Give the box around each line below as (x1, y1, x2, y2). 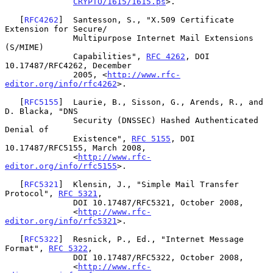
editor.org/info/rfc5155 (5, 161, 117, 171)
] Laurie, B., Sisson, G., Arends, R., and (58, 97, 263, 107)
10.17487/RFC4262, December (5, 60, 132, 70)
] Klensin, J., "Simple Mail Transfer (58, 179, 239, 189)
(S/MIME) (5, 42, 44, 52)
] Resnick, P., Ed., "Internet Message (58, 234, 244, 244)
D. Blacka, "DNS (5, 106, 78, 116)
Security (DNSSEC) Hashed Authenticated (5, 115, 73, 125)
